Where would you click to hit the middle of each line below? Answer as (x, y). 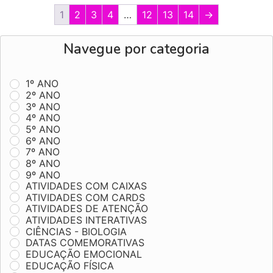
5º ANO (43, 129)
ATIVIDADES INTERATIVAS (86, 220)
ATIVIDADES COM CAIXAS (86, 186)
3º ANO (43, 106)
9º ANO (43, 175)
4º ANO (43, 118)
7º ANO (43, 152)
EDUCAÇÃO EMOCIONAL (84, 254)
